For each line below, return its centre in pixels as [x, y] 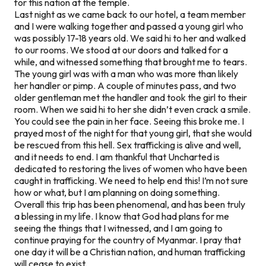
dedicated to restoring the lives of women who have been [131, 168]
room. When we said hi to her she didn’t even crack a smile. [132, 109]
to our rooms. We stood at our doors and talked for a [121, 50]
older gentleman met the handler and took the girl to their [131, 97]
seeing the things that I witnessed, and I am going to [118, 228]
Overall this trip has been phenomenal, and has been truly [130, 204]
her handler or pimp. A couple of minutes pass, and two [125, 85]
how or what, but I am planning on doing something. [117, 192]
